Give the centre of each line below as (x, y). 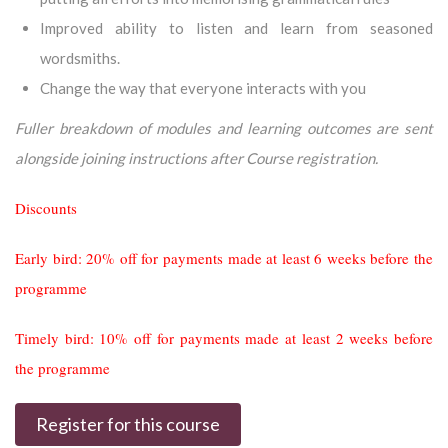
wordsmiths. (80, 57)
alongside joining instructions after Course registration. (196, 157)
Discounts (46, 207)
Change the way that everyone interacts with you (203, 87)
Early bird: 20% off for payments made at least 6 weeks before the (224, 257)
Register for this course (128, 423)
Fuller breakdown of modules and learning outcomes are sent (224, 127)
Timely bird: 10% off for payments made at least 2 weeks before (224, 337)
